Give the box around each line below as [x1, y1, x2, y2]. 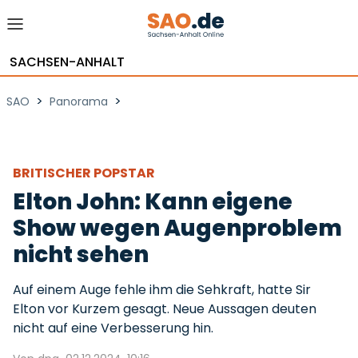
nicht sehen [13, 239, 149, 270]
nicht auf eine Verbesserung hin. [13, 319, 213, 337]
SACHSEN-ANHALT [10, 53, 125, 71]
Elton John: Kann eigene [13, 186, 292, 217]
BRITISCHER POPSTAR [13, 164, 157, 182]
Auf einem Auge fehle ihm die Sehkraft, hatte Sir [13, 280, 311, 299]
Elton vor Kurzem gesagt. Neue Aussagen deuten [13, 300, 316, 318]
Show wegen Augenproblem [13, 213, 342, 244]
